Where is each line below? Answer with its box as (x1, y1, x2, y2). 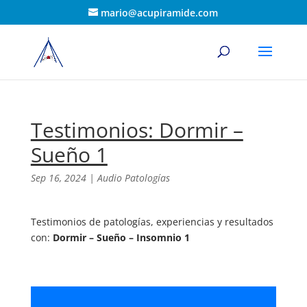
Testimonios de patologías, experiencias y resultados (30, 215, 273, 228)
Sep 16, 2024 (30, 171, 86, 184)
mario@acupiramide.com (101, 5, 219, 19)
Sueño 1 (30, 140, 108, 169)
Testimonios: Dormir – (30, 116, 243, 144)
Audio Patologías (97, 171, 170, 184)
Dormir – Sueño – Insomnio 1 (52, 231, 190, 244)
